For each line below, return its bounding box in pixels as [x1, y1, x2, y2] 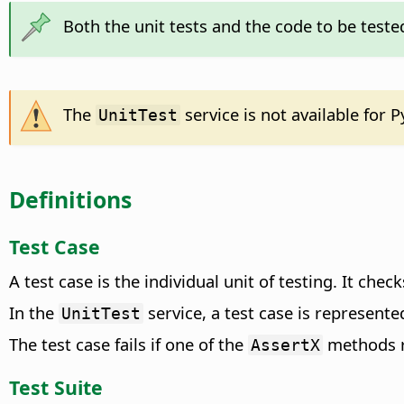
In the [9, 300, 59, 324]
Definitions [9, 183, 132, 215]
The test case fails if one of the [9, 332, 248, 355]
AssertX [251, 335, 320, 354]
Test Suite [9, 374, 103, 401]
